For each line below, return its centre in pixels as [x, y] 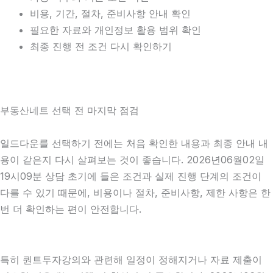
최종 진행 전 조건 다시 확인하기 [101, 46]
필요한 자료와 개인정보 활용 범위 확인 [116, 30]
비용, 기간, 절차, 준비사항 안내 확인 [111, 13]
